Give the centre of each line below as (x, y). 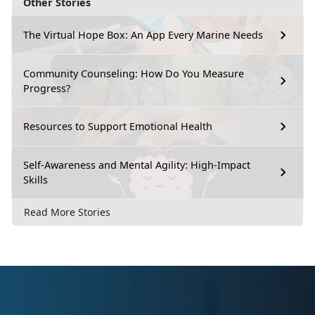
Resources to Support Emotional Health (118, 127)
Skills (36, 179)
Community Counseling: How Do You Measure (134, 73)
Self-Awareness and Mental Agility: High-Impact (137, 165)
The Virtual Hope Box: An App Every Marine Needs (143, 35)
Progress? (47, 88)
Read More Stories (67, 212)
